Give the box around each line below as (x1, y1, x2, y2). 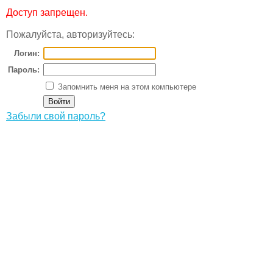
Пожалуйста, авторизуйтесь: (6, 29, 135, 40)
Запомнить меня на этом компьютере (55, 82, 196, 91)
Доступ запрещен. (6, 7, 88, 18)
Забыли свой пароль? (6, 111, 105, 121)
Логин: (14, 49, 40, 58)
